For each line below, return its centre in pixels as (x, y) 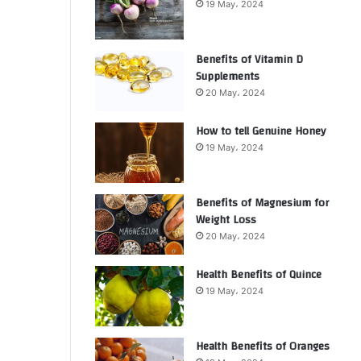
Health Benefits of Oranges (263, 346)
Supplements (228, 77)
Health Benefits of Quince (259, 275)
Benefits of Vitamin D (249, 60)
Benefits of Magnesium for (262, 203)
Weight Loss (226, 220)
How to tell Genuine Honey (261, 131)
